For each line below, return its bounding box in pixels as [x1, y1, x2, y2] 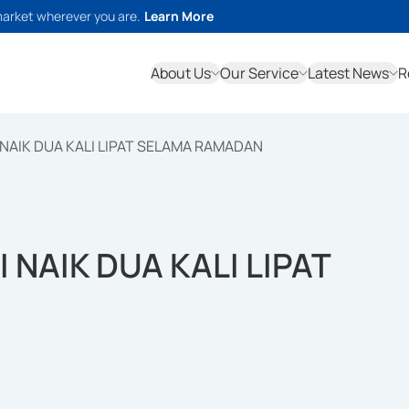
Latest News [308, 63, 389, 83]
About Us [151, 63, 211, 83]
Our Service [220, 63, 299, 83]
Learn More [144, 7, 214, 25]
